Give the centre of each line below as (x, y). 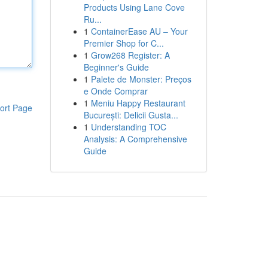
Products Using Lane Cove (134, 7)
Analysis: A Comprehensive (135, 139)
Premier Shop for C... (124, 43)
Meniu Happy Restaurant (138, 103)
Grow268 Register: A (130, 55)
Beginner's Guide (116, 67)
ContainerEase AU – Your (139, 31)
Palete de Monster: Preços (141, 79)
